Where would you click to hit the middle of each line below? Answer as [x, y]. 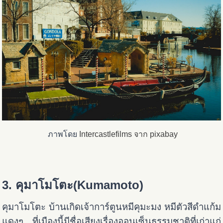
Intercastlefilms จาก [113, 134]
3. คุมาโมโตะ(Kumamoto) [73, 185]
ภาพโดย [63, 134]
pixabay [163, 134]
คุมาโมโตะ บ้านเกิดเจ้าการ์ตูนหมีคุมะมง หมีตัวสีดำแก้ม [111, 207]
